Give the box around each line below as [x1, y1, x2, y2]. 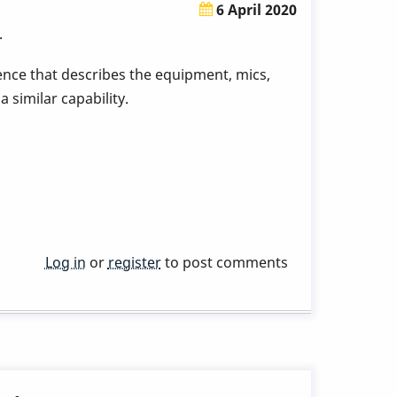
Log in [44, 253, 86, 273]
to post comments [160, 253, 288, 273]
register [107, 253, 161, 273]
